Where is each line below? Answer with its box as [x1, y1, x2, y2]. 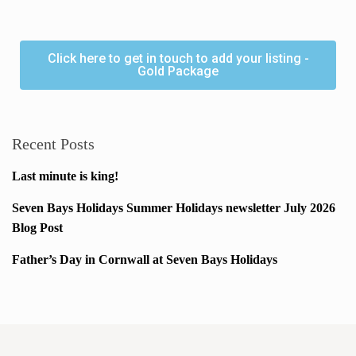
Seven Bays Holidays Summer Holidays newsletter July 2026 [12, 201, 336, 215]
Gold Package [137, 64, 219, 79]
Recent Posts [12, 135, 95, 153]
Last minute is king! [12, 169, 119, 184]
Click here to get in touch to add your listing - [47, 51, 309, 67]
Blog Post [12, 221, 64, 235]
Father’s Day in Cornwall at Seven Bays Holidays [12, 253, 278, 267]
